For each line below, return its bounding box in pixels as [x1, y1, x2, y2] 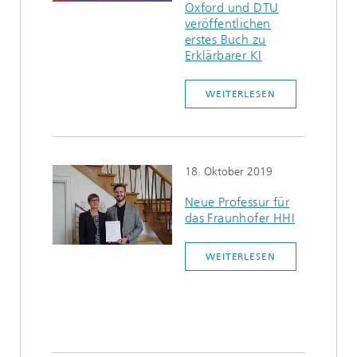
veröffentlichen [184, 16, 271, 31]
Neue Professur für [184, 194, 290, 210]
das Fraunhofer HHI [184, 210, 296, 226]
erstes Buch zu [184, 32, 266, 47]
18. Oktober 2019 [184, 165, 273, 178]
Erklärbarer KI [184, 48, 262, 63]
